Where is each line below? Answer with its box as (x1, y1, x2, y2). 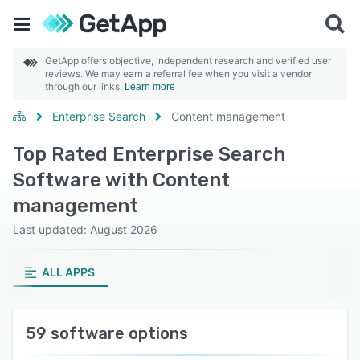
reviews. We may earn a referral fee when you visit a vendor (45, 67, 312, 80)
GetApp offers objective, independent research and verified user (45, 55, 331, 67)
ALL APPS (41, 265, 95, 279)
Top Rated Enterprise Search (13, 143, 285, 166)
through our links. (45, 80, 125, 92)
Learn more (125, 81, 175, 92)
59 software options (26, 324, 188, 343)
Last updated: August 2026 (13, 223, 157, 236)
